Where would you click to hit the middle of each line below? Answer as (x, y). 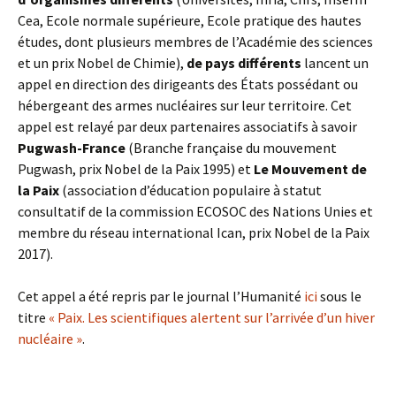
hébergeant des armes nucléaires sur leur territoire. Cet (185, 105)
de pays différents (244, 63)
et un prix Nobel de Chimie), (102, 63)
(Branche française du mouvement (231, 148)
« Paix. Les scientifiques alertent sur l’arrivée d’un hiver (212, 317)
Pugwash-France (72, 148)
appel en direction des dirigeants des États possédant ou (188, 84)
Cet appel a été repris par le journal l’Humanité (161, 296)
